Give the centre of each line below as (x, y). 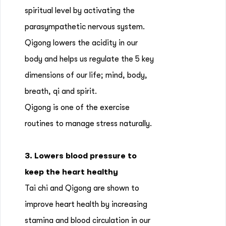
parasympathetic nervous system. (85, 27)
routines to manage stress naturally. (88, 124)
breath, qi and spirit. (61, 91)
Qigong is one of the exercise (77, 107)
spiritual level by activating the (80, 11)
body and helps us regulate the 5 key (89, 59)
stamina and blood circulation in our (88, 220)
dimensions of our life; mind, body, (86, 75)
